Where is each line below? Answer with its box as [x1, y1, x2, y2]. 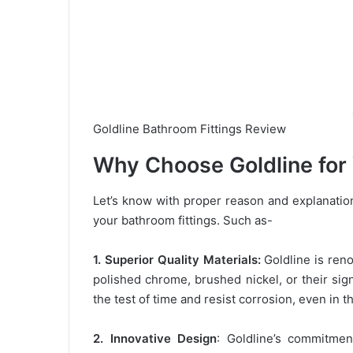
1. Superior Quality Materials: [93, 251, 261, 267]
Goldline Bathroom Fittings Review [93, 121, 286, 137]
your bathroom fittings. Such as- [93, 212, 273, 228]
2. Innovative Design [93, 330, 217, 346]
